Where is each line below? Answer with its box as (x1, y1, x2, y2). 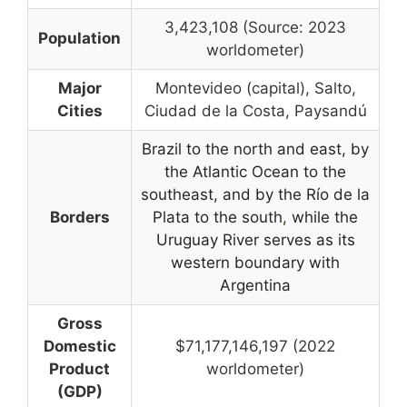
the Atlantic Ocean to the (164, 163, 346, 181)
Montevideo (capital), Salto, (154, 79, 356, 97)
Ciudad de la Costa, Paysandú (144, 102, 367, 120)
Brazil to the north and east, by (142, 140, 369, 158)
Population (38, 29, 121, 47)
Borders (49, 208, 110, 226)
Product (49, 360, 110, 378)
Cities (56, 102, 103, 120)
